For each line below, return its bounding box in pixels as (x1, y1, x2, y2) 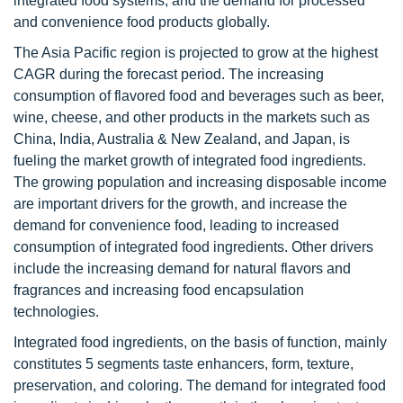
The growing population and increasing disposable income (13, 175, 387, 190)
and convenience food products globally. (13, 14, 270, 30)
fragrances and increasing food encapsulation (13, 282, 304, 298)
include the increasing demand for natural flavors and (13, 261, 351, 276)
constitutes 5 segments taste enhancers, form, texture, (13, 356, 354, 372)
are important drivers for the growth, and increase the (13, 196, 347, 211)
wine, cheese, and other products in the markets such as (13, 110, 370, 125)
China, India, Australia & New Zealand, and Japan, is (13, 131, 350, 147)
